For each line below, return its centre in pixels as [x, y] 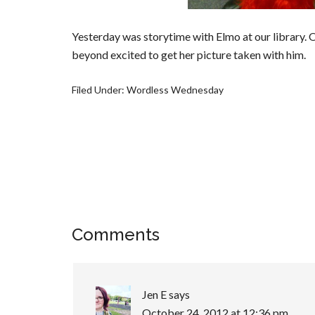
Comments [116, 234]
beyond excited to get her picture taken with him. [189, 54]
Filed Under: [99, 89]
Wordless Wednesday [175, 89]
